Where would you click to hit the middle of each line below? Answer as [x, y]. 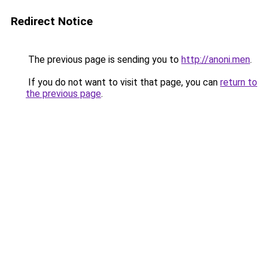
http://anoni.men [216, 60]
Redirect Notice [52, 21]
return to [239, 82]
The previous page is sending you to [103, 60]
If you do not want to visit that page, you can [123, 82]
